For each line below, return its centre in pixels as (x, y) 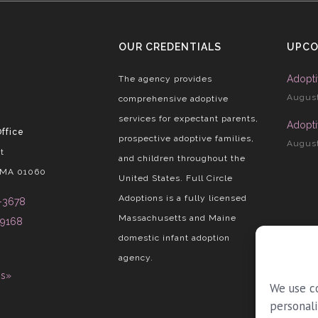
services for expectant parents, (188, 119)
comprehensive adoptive (173, 99)
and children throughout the (182, 158)
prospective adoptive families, (186, 138)
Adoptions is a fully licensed (182, 198)
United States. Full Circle (175, 178)
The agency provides (165, 79)
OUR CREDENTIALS (170, 47)
